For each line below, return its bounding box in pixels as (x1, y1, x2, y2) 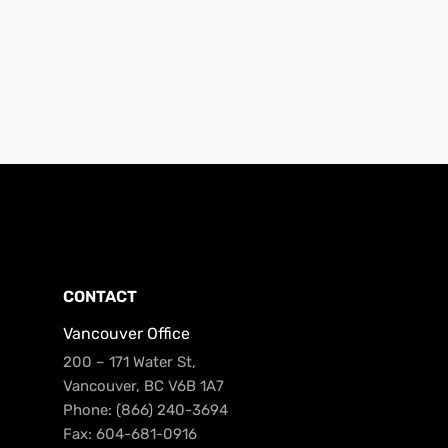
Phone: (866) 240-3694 (62, 400, 228, 419)
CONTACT (62, 286, 137, 306)
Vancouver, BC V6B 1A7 (62, 376, 224, 395)
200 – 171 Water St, (62, 352, 196, 371)
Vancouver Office (62, 323, 190, 343)
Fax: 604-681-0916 (62, 424, 197, 443)
